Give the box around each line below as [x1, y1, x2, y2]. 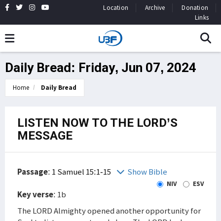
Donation [182, 3, 208, 12]
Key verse [17, 189, 53, 200]
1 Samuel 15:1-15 [52, 166, 112, 177]
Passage [17, 166, 48, 177]
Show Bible [127, 166, 167, 177]
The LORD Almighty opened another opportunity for [17, 205, 201, 216]
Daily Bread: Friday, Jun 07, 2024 [5, 60, 196, 75]
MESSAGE [17, 129, 73, 143]
